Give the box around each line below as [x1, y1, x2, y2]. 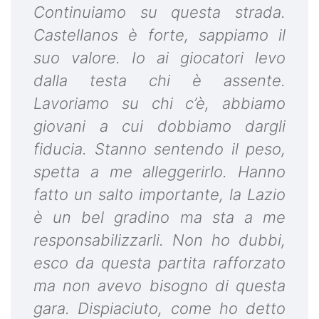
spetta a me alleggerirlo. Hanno [33, 162, 286, 181]
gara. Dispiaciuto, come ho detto [33, 298, 286, 318]
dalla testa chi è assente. [33, 70, 286, 90]
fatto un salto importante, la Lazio [33, 184, 286, 204]
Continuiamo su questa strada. [33, 2, 286, 21]
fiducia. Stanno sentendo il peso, [33, 139, 286, 158]
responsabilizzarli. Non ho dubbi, [33, 230, 286, 249]
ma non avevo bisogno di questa [33, 276, 286, 295]
